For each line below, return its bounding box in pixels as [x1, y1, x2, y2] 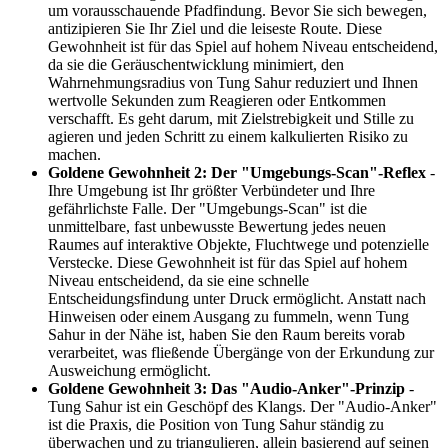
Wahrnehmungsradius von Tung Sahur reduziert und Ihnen [48, 74, 418, 92]
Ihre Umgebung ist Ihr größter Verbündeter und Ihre [48, 182, 375, 200]
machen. [48, 146, 101, 164]
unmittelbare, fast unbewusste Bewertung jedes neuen [48, 218, 386, 236]
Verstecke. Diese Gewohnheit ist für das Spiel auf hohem [48, 254, 407, 272]
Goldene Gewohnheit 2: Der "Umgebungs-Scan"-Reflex [48, 164, 426, 182]
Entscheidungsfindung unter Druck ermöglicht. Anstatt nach [48, 290, 426, 308]
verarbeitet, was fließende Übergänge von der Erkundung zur [48, 344, 434, 362]
